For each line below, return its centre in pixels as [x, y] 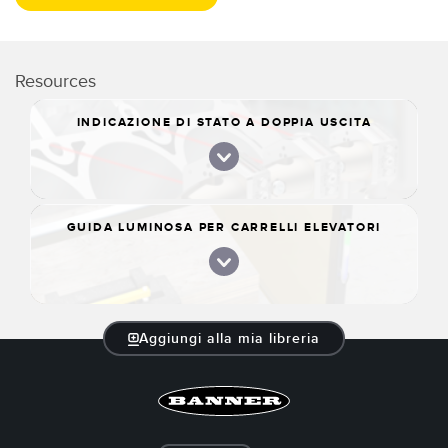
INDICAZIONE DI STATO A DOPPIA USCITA [224, 122]
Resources [55, 81]
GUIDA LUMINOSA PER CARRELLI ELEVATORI [224, 227]
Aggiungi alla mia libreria [230, 338]
